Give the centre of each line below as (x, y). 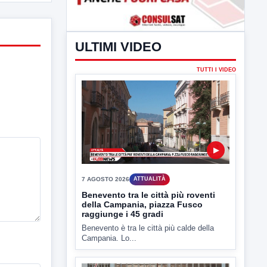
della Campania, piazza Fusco (142, 249)
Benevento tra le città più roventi (148, 239)
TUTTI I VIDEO (216, 114)
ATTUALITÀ (150, 223)
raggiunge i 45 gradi (122, 258)
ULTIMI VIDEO (118, 91)
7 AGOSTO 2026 (105, 223)
